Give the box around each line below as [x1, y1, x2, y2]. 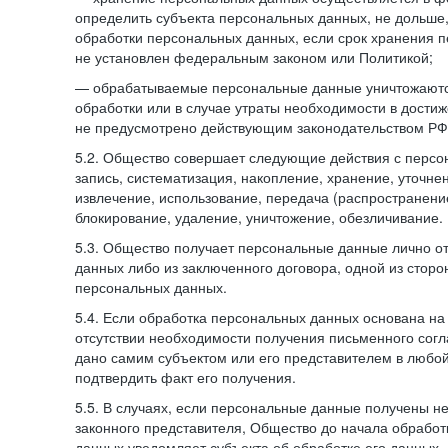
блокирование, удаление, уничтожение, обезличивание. [75, 207, 443, 227]
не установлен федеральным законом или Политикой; [75, 47, 433, 67]
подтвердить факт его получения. [75, 367, 296, 387]
